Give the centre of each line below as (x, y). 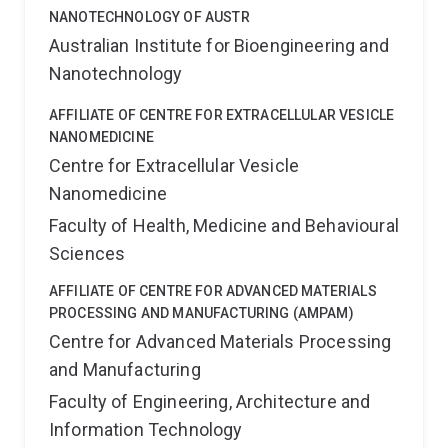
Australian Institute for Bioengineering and (219, 45)
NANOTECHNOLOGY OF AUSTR (149, 17)
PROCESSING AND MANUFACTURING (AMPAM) (201, 313)
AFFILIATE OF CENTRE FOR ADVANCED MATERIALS (213, 291)
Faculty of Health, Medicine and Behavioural (224, 225)
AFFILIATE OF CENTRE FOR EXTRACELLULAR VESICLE (222, 115)
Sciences (87, 253)
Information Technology (146, 429)
